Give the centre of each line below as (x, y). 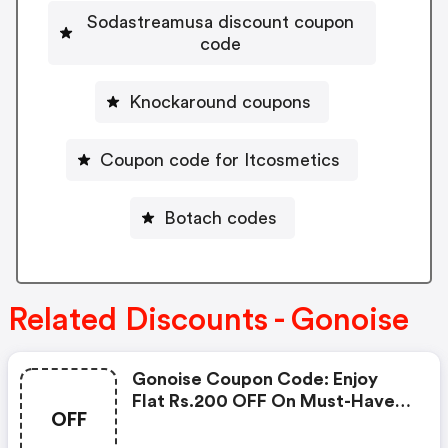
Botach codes (220, 217)
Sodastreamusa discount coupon (220, 21)
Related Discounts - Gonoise (208, 319)
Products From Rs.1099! (232, 422)
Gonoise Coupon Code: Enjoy (255, 378)
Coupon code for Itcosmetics (220, 159)
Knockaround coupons (220, 101)
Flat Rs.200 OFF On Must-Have (263, 400)
